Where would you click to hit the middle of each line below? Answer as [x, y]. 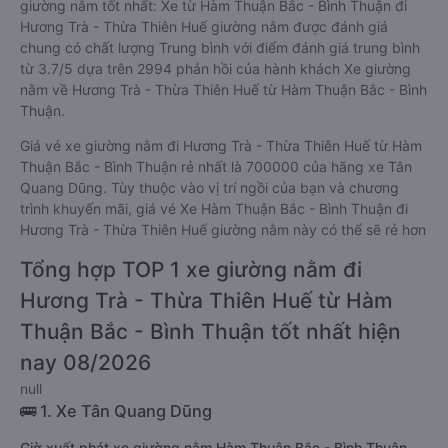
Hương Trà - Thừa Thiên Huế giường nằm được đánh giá [204, 26]
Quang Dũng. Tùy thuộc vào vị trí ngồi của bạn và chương [209, 187]
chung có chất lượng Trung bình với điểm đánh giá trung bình [220, 47]
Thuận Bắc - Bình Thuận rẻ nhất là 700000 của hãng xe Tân [216, 166]
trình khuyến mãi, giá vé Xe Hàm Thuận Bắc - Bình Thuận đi [214, 208]
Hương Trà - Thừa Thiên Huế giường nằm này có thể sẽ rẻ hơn [223, 229]
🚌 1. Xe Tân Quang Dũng [116, 411]
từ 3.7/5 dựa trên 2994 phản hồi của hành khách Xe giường [215, 68]
